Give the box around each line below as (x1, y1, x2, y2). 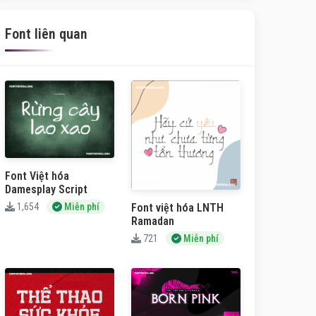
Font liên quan (5, 25, 87, 42)
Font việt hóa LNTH (131, 201, 224, 214)
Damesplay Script (5, 183, 87, 197)
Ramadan (131, 214, 174, 228)
